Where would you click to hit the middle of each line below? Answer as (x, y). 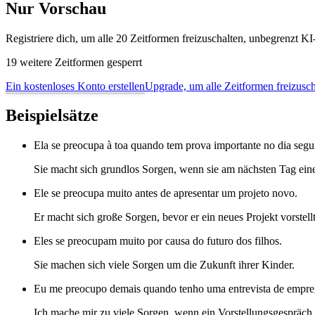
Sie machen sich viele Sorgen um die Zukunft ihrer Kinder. (164, 265)
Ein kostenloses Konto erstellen (75, 86)
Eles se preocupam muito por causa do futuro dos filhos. (158, 241)
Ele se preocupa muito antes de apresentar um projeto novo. (166, 193)
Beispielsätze (52, 116)
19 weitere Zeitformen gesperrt (74, 62)
